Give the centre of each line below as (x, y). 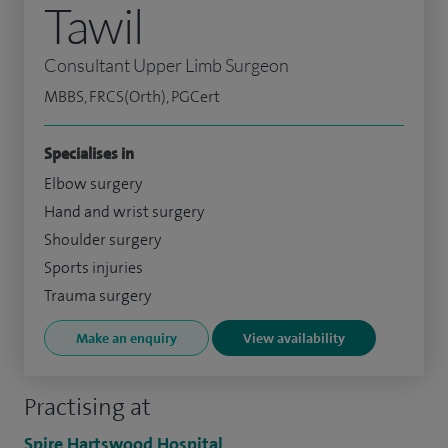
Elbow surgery (93, 184)
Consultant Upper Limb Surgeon (166, 65)
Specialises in (89, 154)
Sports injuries (93, 268)
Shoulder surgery (102, 240)
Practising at (87, 407)
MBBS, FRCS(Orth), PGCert (132, 97)
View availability (294, 338)
